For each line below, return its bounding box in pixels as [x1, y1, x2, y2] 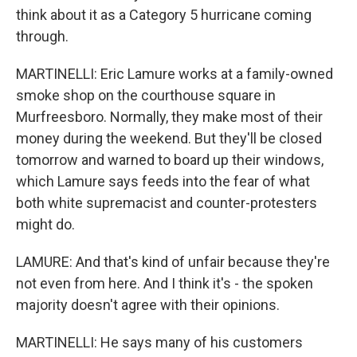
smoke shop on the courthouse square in [16, 87, 276, 104]
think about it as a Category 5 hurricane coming [16, 6, 312, 23]
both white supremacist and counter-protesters [16, 194, 317, 211]
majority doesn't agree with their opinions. [16, 296, 280, 313]
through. [16, 28, 69, 45]
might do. [16, 216, 75, 233]
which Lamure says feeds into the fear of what [16, 173, 310, 190]
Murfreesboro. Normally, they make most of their [16, 108, 323, 125]
